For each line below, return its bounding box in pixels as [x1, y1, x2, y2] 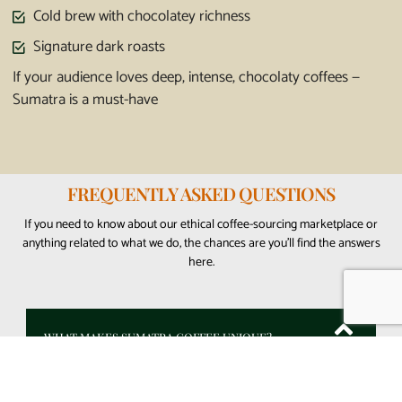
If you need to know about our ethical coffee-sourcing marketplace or [24, 214, 378, 236]
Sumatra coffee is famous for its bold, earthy [48, 374, 310, 399]
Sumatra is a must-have [13, 87, 158, 113]
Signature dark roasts [32, 34, 165, 60]
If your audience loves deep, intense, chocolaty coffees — [13, 65, 360, 91]
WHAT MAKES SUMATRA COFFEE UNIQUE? [44, 328, 272, 345]
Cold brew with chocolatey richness [32, 4, 250, 30]
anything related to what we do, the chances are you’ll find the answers [22, 233, 380, 255]
